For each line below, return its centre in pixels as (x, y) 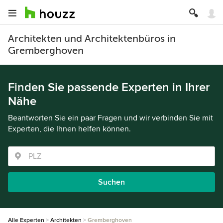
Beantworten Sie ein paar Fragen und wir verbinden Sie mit (111, 118)
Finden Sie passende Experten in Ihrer (109, 87)
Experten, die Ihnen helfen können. (69, 129)
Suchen (111, 182)
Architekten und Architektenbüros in (92, 39)
